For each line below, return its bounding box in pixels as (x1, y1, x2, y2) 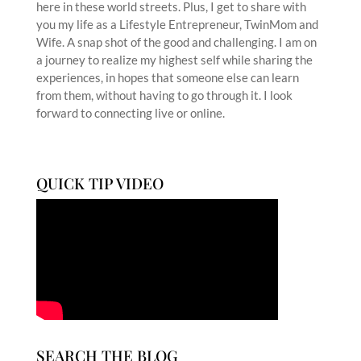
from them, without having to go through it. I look (35, 88, 293, 103)
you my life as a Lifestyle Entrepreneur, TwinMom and (35, 17, 318, 32)
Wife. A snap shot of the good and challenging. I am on (35, 35, 317, 50)
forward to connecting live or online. (35, 106, 225, 121)
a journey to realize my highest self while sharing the (35, 52, 313, 68)
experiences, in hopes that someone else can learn (35, 70, 299, 85)
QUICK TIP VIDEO (35, 172, 164, 194)
